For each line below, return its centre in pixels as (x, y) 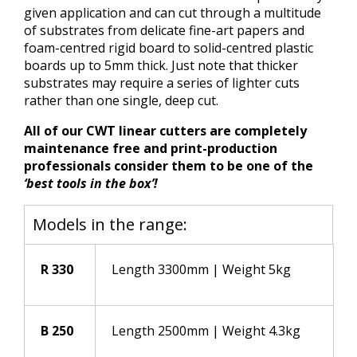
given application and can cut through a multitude (173, 12)
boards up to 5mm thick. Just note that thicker (161, 65)
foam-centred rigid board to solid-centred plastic (169, 47)
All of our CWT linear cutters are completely (165, 130)
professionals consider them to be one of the (169, 165)
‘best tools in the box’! (91, 183)
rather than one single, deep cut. (121, 100)
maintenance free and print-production (151, 148)
